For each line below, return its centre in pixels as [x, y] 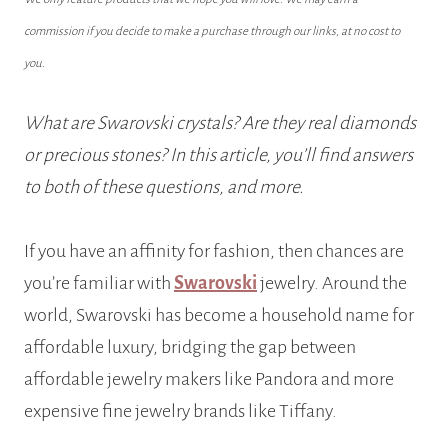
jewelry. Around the [332, 283]
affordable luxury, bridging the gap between [190, 347]
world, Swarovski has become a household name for [219, 315]
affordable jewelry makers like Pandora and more [209, 379]
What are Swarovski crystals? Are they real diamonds [220, 123]
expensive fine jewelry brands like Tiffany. [180, 411]
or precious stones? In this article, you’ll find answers [218, 155]
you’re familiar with [99, 283]
